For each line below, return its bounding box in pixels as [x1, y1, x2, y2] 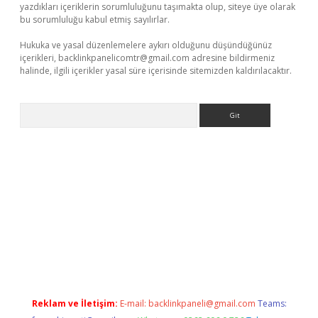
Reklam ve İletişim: [31, 297, 118, 309]
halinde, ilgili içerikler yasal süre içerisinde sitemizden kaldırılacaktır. [20, 65, 292, 77]
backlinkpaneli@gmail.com [148, 297, 256, 309]
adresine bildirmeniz [190, 52, 275, 64]
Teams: [257, 297, 287, 309]
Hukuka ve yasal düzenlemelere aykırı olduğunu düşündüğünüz [20, 39, 272, 51]
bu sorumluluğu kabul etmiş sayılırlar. [20, 13, 170, 26]
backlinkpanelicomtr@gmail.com [58, 52, 190, 64]
